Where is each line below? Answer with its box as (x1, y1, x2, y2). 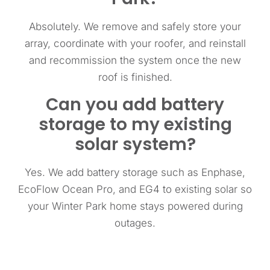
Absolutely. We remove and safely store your (29, 20, 241, 33)
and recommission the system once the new (29, 54, 241, 67)
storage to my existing (38, 112, 232, 136)
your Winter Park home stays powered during (27, 199, 243, 212)
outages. (115, 216, 155, 229)
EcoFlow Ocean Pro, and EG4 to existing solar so (18, 183, 252, 195)
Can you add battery (46, 92, 224, 116)
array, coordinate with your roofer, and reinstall (24, 37, 246, 50)
